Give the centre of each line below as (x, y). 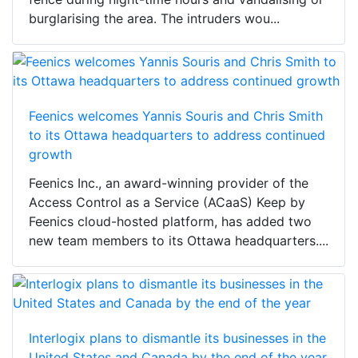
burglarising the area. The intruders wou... (154, 19)
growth (50, 155)
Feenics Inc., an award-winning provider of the (169, 183)
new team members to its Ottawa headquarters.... (179, 241)
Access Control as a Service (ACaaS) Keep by (167, 203)
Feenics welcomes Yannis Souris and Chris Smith (176, 116)
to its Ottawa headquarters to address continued (177, 135)
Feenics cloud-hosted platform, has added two (170, 222)
